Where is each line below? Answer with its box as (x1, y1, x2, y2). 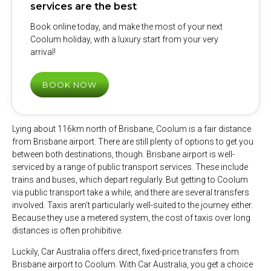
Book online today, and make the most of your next (30, 21, 223, 31)
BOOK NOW (42, 79, 97, 90)
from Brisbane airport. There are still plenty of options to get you (12, 136, 253, 146)
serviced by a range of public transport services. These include (12, 162, 248, 172)
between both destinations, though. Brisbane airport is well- (12, 149, 235, 159)
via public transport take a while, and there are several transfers (12, 187, 249, 197)
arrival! (30, 47, 56, 57)
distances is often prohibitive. (12, 225, 123, 235)
